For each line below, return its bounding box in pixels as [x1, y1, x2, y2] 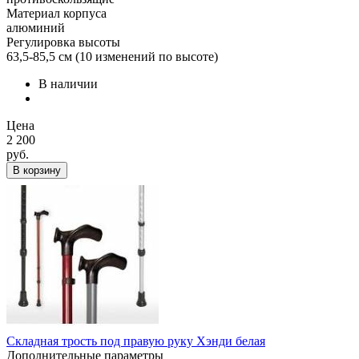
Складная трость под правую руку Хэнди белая [6, 334, 265, 348]
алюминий [6, 21, 65, 34]
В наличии [38, 77, 98, 91]
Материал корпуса [6, 6, 107, 20]
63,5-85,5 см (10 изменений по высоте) [6, 50, 218, 63]
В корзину [13, 164, 61, 176]
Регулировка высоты [6, 35, 120, 49]
